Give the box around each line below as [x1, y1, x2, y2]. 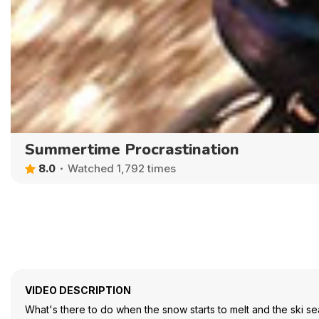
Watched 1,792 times [68, 162, 176, 176]
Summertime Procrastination [25, 138, 239, 160]
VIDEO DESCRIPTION [25, 283, 131, 296]
